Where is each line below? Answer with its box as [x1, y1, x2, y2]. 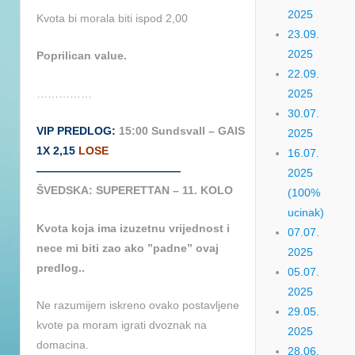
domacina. [36, 338, 89, 352]
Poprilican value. [36, 49, 127, 63]
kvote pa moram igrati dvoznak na [36, 319, 207, 332]
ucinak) [288, 206, 325, 219]
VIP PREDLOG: [36, 124, 116, 138]
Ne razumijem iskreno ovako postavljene [36, 299, 239, 312]
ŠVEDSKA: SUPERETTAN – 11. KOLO [36, 184, 233, 197]
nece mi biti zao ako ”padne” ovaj [36, 241, 219, 254]
